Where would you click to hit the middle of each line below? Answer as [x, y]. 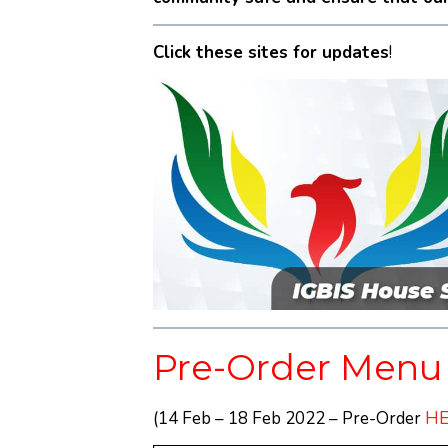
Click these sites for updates [270, 53]
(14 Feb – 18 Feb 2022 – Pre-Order [288, 419]
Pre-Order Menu [297, 368]
